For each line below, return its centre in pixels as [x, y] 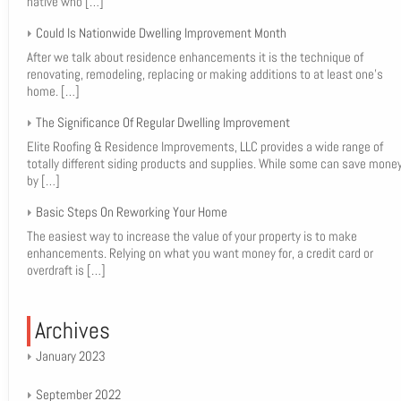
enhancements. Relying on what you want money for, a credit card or [200, 253]
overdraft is [56, 270]
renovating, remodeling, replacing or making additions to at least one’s [205, 74]
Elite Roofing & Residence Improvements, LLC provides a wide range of [205, 146]
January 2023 [70, 356]
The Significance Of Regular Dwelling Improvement [162, 122]
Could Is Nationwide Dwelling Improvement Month [161, 33]
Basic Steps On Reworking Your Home [131, 212]
